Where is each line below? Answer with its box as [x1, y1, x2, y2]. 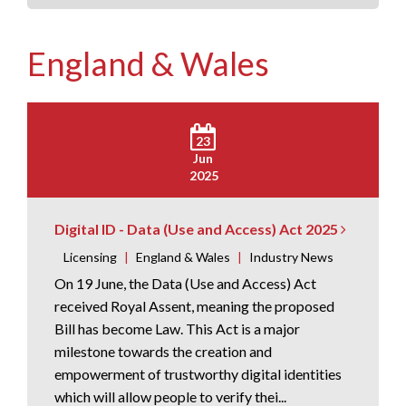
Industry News [249, 249, 333, 266]
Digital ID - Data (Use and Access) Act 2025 [54, 220, 341, 238]
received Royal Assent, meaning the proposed [54, 297, 334, 315]
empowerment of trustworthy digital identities [54, 365, 342, 383]
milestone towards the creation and [54, 343, 272, 361]
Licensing [63, 249, 117, 266]
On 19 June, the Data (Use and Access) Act [54, 275, 316, 293]
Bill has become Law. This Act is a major [54, 320, 300, 338]
